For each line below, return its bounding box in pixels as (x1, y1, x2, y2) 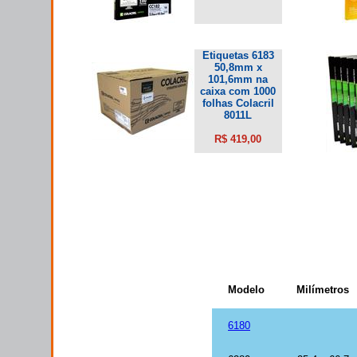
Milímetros (296, 284, 349, 296)
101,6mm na (208, 73, 268, 85)
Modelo (228, 284, 265, 296)
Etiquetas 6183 (202, 49, 274, 61)
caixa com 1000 (200, 84, 276, 97)
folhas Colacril (202, 96, 274, 109)
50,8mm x (214, 61, 262, 73)
